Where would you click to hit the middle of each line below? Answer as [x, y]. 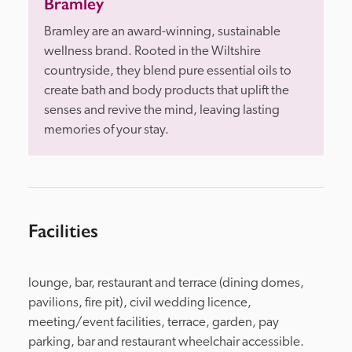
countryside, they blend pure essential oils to [168, 71]
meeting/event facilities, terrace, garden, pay [154, 322]
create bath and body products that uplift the [167, 90]
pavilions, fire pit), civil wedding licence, [140, 302]
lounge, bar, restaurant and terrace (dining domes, [166, 283]
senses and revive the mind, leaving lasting [162, 110]
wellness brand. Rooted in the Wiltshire [152, 51]
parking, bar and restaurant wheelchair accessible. [166, 342]
